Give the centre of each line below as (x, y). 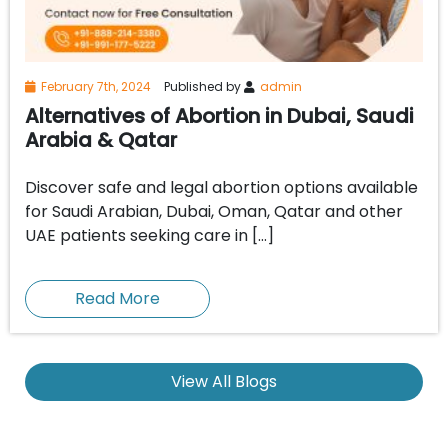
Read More (117, 298)
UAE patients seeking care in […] (149, 235)
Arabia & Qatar (101, 139)
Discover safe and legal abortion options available (221, 187)
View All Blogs (224, 381)
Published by (202, 86)
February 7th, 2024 (96, 86)
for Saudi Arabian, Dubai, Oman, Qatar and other (214, 211)
